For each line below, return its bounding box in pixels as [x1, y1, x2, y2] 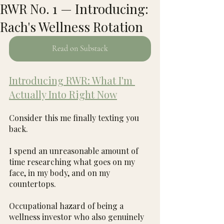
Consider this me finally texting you [9, 112, 141, 123]
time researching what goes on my [9, 156, 137, 167]
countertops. [9, 178, 56, 189]
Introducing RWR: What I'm [9, 73, 135, 87]
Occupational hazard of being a [9, 200, 125, 211]
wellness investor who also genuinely [9, 211, 146, 222]
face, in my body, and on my [9, 167, 112, 178]
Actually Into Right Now [9, 87, 117, 101]
